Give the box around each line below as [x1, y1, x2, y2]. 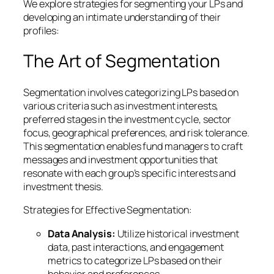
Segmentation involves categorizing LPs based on [23, 86, 239, 100]
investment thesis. [23, 180, 104, 194]
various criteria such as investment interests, [23, 99, 219, 113]
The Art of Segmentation [23, 49, 220, 73]
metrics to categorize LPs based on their [48, 253, 222, 267]
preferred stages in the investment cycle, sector [23, 113, 232, 127]
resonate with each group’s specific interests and [23, 166, 236, 180]
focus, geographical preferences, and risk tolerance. [23, 126, 250, 140]
